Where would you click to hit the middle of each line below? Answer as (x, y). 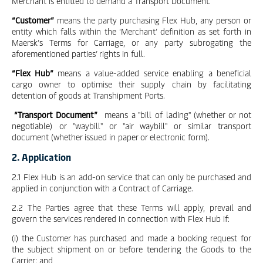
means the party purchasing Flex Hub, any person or (153, 20)
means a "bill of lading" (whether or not (174, 115)
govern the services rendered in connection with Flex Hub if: (121, 219)
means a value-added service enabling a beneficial (152, 73)
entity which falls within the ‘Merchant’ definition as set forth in (131, 31)
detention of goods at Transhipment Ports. (88, 95)
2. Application (41, 157)
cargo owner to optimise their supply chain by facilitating (131, 84)
